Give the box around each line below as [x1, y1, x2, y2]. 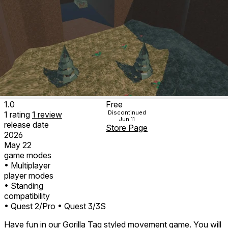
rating [10, 109, 32, 120]
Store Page [106, 122, 148, 133]
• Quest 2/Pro [4, 201, 55, 211]
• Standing [4, 180, 43, 191]
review [38, 109, 62, 120]
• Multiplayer [4, 160, 50, 170]
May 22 [4, 139, 32, 150]
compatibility [4, 190, 50, 201]
